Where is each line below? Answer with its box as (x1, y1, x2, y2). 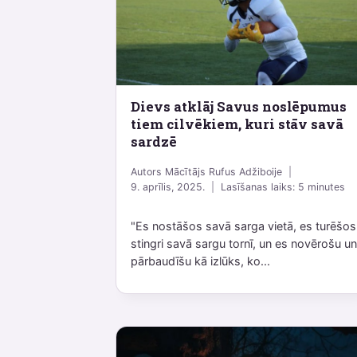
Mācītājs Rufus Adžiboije (164, 165, 282, 178)
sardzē (131, 131, 177, 151)
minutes (308, 180, 346, 193)
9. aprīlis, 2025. (131, 180, 206, 193)
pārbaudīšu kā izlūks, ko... (131, 254, 271, 269)
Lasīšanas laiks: (221, 180, 296, 193)
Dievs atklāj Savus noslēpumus (131, 96, 347, 116)
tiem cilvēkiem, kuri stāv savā (131, 114, 343, 133)
